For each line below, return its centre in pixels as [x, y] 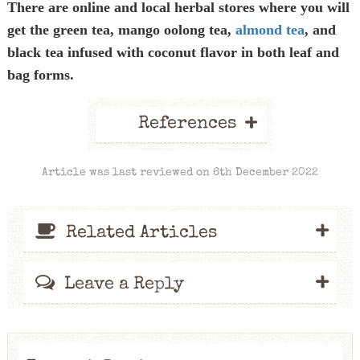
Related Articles [141, 234]
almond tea [270, 30]
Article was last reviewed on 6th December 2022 [180, 173]
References [187, 125]
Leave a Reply [124, 285]
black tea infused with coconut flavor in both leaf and [173, 52]
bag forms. [40, 75]
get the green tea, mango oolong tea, [121, 30]
